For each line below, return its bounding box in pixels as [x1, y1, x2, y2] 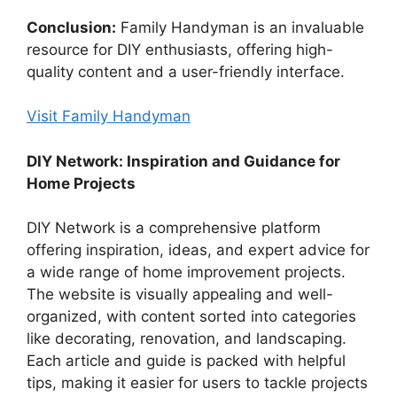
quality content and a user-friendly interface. [27, 62, 345, 81]
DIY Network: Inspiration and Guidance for [27, 152, 340, 170]
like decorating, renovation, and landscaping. [27, 330, 346, 348]
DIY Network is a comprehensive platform [27, 219, 321, 237]
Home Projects [27, 174, 136, 192]
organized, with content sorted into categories [27, 307, 356, 326]
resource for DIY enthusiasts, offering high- [27, 40, 333, 58]
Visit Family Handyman [27, 107, 191, 126]
